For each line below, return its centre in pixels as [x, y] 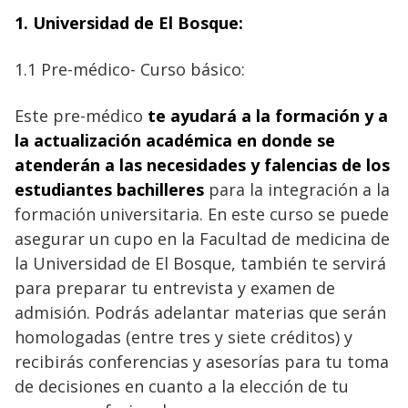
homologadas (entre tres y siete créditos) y [184, 337]
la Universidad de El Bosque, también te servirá [200, 263]
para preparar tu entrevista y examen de [175, 287]
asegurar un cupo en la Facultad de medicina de [202, 238]
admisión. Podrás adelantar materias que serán [200, 312]
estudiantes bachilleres [109, 189]
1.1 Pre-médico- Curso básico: [130, 69]
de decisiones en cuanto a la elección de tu [182, 386]
